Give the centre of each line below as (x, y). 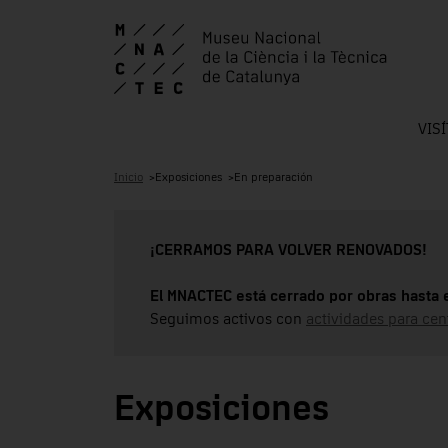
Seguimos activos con (228, 318)
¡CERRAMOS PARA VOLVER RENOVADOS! (288, 249)
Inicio (128, 177)
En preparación (273, 177)
